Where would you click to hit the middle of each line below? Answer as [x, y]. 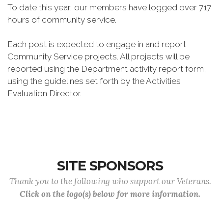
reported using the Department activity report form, [107, 69]
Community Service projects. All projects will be [98, 56]
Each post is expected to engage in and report [97, 44]
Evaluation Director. [44, 93]
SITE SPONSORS [110, 166]
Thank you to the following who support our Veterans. [110, 181]
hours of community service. [62, 20]
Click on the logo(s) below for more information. [110, 194]
